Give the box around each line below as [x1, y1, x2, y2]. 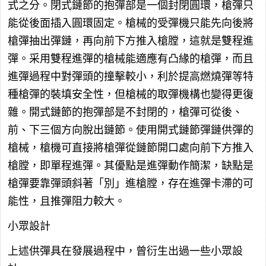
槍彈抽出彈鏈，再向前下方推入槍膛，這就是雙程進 [8, 35, 254, 47]
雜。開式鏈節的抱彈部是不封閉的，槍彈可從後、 [8, 106, 243, 119]
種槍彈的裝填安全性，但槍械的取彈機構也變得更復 [8, 88, 254, 101]
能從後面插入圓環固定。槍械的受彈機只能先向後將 [8, 17, 254, 30]
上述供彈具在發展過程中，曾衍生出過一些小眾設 [8, 245, 243, 258]
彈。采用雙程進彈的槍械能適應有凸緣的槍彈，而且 [8, 53, 254, 65]
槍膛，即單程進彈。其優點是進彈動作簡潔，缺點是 [8, 160, 254, 172]
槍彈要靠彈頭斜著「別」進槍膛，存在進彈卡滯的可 [8, 178, 254, 190]
